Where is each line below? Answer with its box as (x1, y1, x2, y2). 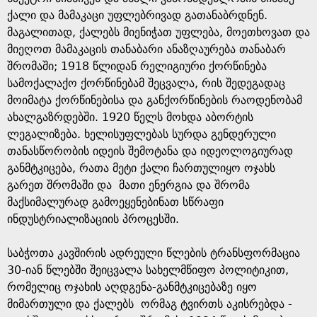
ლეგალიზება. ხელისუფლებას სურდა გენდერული (7, 127, 276, 141)
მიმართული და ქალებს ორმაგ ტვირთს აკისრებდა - (7, 297, 292, 311)
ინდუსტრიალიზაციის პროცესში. (7, 212, 179, 226)
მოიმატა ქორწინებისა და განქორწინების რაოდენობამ (7, 93, 302, 107)
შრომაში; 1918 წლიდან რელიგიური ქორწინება (7, 59, 270, 73)
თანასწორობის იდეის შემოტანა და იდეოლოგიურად (7, 144, 293, 158)
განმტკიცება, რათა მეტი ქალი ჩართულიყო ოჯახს (7, 161, 275, 175)
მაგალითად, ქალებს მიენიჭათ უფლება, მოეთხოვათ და (7, 25, 310, 39)
